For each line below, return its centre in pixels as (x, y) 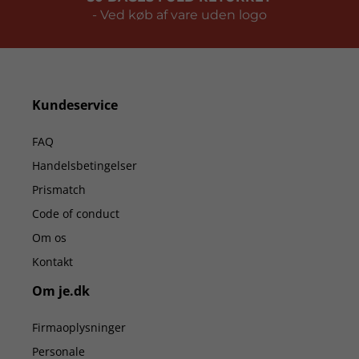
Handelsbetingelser (85, 166)
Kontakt (52, 262)
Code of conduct (76, 214)
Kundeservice (75, 105)
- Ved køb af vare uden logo (179, 15)
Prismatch (59, 190)
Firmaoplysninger (79, 328)
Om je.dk (61, 291)
